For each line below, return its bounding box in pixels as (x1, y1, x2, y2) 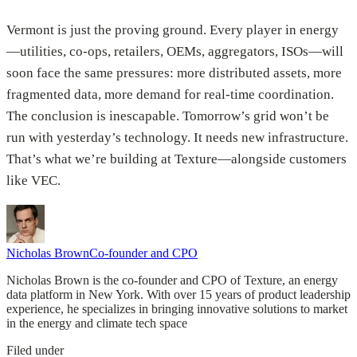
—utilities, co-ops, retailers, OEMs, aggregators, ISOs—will (6, 44, 343, 60)
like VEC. (6, 173, 61, 189)
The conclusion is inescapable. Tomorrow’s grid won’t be (6, 108, 329, 124)
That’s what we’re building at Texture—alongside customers (6, 151, 347, 167)
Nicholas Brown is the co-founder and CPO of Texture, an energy (6, 273, 338, 288)
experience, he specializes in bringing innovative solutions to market (6, 302, 347, 316)
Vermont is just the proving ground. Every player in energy (6, 22, 339, 38)
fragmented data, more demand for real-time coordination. (6, 87, 334, 103)
